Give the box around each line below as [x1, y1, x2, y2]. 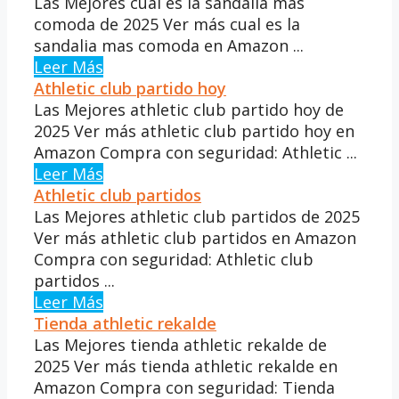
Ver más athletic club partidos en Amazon [34, 226, 356, 248]
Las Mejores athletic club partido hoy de [34, 98, 344, 120]
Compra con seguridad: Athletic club [34, 248, 313, 270]
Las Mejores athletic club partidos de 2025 [34, 205, 360, 227]
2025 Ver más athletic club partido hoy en [34, 119, 354, 142]
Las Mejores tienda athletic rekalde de [34, 333, 327, 355]
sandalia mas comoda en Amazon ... [34, 34, 304, 56]
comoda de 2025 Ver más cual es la [34, 12, 300, 35]
